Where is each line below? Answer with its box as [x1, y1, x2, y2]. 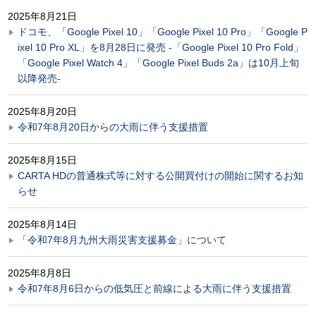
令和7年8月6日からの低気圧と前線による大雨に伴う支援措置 [18, 282, 291, 294]
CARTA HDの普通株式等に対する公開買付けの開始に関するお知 [18, 169, 303, 181]
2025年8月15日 [8, 154, 77, 166]
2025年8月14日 [8, 218, 77, 230]
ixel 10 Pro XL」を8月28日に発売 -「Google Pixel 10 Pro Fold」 [18, 41, 303, 53]
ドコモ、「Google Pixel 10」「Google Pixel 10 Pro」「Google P [18, 25, 308, 37]
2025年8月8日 [8, 267, 71, 279]
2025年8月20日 [8, 105, 77, 117]
